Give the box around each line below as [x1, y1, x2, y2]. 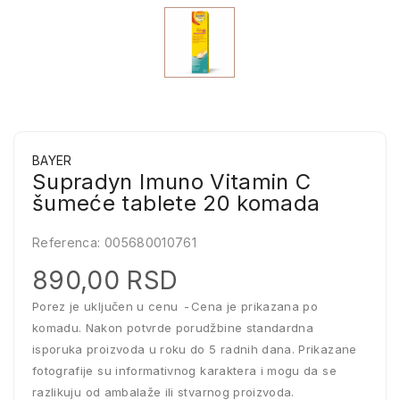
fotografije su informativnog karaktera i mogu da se [32, 363, 337, 378]
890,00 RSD [32, 265, 179, 296]
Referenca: [32, 235, 101, 250]
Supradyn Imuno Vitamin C [32, 169, 312, 195]
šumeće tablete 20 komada [32, 190, 321, 216]
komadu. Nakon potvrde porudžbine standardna [32, 321, 314, 335]
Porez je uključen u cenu [32, 299, 182, 313]
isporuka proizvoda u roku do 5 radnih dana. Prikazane [32, 342, 357, 356]
